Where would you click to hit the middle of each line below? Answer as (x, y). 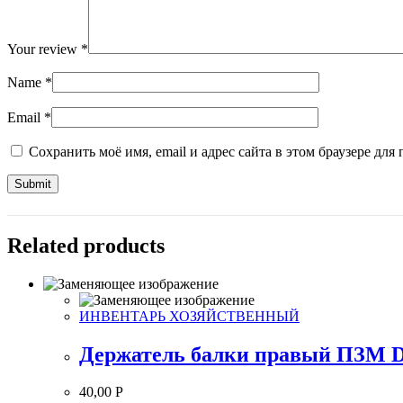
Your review (44, 49)
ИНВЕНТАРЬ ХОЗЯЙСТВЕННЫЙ (189, 316)
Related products (86, 245)
